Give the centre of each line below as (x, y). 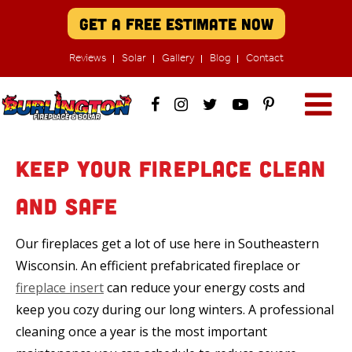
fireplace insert (60, 288)
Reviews (87, 58)
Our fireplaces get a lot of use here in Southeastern (167, 244)
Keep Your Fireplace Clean (171, 169)
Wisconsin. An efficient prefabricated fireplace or (158, 266)
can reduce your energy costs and (204, 288)
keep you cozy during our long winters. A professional (175, 310)
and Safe (67, 206)
